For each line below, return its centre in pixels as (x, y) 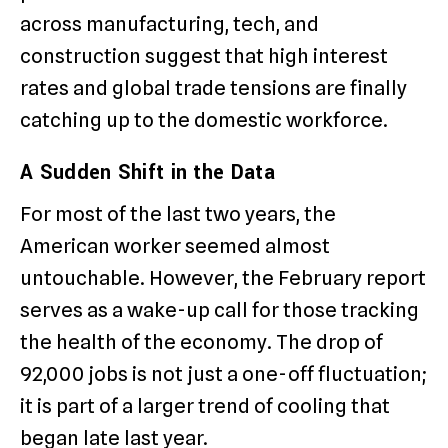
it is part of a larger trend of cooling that (205, 406)
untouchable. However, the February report (223, 278)
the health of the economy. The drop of (201, 342)
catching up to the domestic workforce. (204, 120)
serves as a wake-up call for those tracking (219, 310)
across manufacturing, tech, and (169, 24)
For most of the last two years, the (178, 214)
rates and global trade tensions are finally (213, 88)
